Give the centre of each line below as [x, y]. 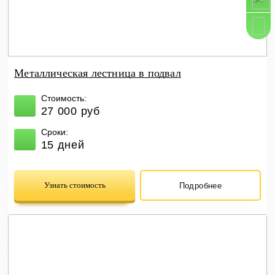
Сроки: [54, 132]
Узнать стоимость [75, 185]
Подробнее [200, 185]
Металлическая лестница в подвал [98, 73]
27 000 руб [70, 111]
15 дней [63, 145]
